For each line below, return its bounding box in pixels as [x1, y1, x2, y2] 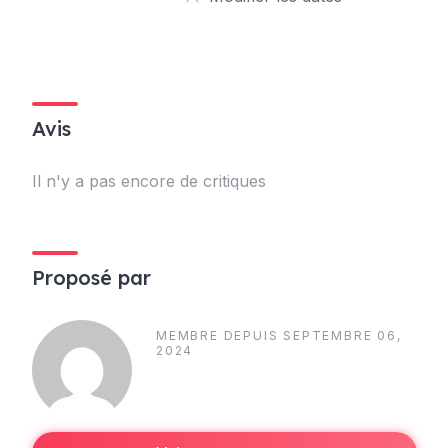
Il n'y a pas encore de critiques [32, 171, 266, 191]
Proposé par [32, 265, 151, 290]
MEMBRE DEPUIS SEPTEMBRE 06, [156, 328, 402, 343]
